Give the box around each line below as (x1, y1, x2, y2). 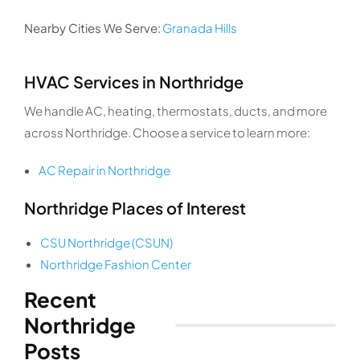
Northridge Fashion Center (39, 256, 191, 272)
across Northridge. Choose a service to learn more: (23, 125, 310, 141)
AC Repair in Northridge (38, 162, 170, 178)
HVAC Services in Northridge (23, 72, 243, 92)
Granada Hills (162, 20, 237, 36)
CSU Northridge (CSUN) (39, 235, 173, 251)
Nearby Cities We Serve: (23, 20, 161, 36)
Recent (23, 286, 96, 313)
